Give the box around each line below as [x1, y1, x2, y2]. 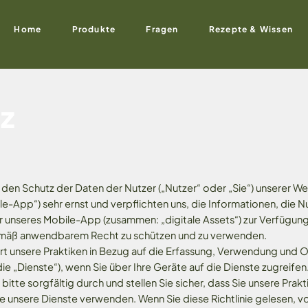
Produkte [71, 24, 116, 35]
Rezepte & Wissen [208, 24, 294, 35]
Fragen [146, 24, 179, 35]
